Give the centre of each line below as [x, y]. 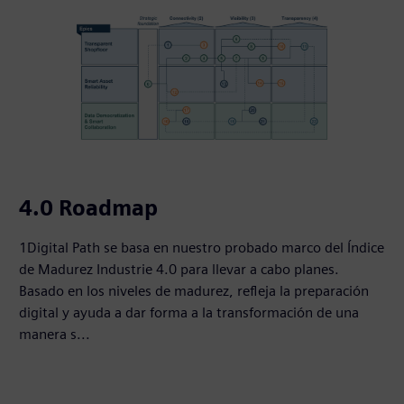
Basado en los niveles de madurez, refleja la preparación [194, 291]
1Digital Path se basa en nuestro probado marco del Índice [202, 248]
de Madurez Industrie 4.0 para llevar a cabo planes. [179, 270]
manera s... [55, 335]
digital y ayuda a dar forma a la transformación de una [189, 313]
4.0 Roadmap [89, 208]
